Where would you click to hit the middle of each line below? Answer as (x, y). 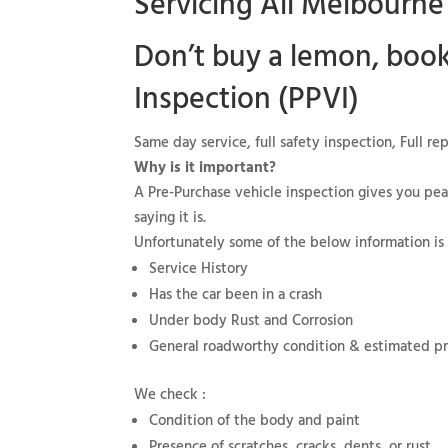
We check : (170, 395)
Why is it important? (205, 168)
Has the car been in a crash (236, 295)
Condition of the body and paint (255, 421)
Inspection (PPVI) (247, 100)
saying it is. (170, 218)
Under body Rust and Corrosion (251, 321)
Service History (199, 269)
